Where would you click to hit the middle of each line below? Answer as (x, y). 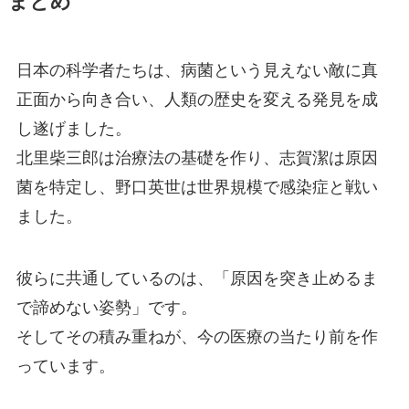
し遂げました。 (73, 126)
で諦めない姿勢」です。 (106, 305)
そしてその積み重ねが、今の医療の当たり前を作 (197, 335)
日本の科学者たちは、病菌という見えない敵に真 (197, 68)
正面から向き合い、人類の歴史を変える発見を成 (197, 97)
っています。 (65, 364)
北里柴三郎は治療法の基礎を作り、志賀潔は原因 (197, 156)
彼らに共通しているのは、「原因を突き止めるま (197, 276)
